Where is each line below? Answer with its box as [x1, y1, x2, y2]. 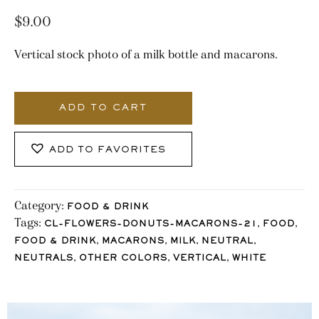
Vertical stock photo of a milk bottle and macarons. [14, 47, 278, 61]
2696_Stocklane [14, 78, 95, 92]
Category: [14, 198, 67, 212]
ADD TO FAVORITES [49, 146, 166, 155]
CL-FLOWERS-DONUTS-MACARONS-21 [44, 220, 257, 229]
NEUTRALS [14, 254, 73, 263]
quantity [14, 95, 57, 109]
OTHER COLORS [79, 254, 167, 263]
